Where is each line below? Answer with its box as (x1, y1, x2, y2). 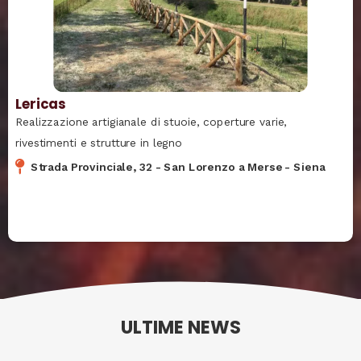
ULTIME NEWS (120, 314, 241, 341)
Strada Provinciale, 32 (30, 160, 153, 173)
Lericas (15, 93, 66, 114)
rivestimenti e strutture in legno (15, 135, 182, 149)
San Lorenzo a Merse (164, 160, 283, 173)
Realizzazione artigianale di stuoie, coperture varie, (15, 115, 288, 128)
